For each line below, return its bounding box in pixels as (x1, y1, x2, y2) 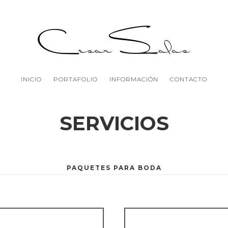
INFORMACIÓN (109, 75, 159, 83)
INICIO (20, 75, 42, 83)
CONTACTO (170, 75, 208, 83)
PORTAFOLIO (53, 75, 98, 83)
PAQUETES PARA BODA (66, 163, 162, 172)
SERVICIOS (59, 111, 169, 136)
